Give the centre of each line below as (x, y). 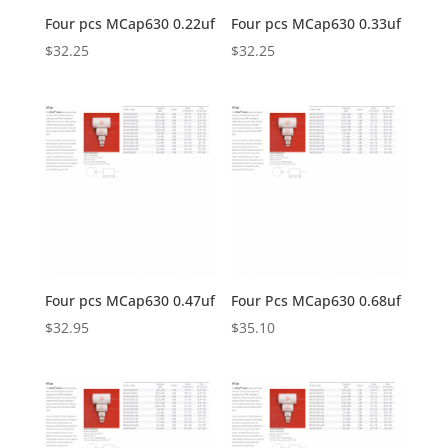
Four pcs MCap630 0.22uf (129, 24)
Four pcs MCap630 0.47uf (129, 300)
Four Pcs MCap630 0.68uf (316, 300)
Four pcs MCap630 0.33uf (316, 24)
